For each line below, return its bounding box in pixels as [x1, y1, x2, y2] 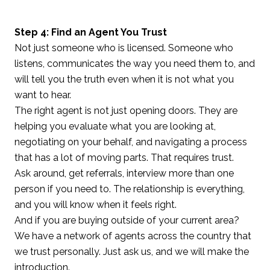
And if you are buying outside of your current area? [14, 214, 239, 226]
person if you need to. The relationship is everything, [14, 183, 245, 195]
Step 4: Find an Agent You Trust [14, 26, 167, 38]
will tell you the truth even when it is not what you [14, 73, 234, 85]
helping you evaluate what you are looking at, [14, 120, 216, 132]
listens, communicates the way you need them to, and [14, 57, 255, 69]
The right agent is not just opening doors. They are [14, 104, 237, 116]
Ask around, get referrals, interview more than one [14, 167, 234, 179]
